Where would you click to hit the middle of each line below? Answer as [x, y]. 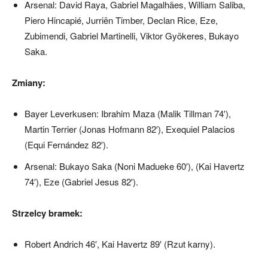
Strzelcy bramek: [47, 213]
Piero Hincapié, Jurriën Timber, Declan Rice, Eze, [121, 20]
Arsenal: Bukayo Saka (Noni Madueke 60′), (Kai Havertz [135, 166]
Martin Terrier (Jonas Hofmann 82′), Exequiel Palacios [130, 129]
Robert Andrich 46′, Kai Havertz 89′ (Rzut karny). [120, 243]
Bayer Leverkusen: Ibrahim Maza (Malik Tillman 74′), [128, 113]
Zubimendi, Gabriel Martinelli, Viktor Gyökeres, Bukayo [132, 35]
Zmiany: [29, 82]
